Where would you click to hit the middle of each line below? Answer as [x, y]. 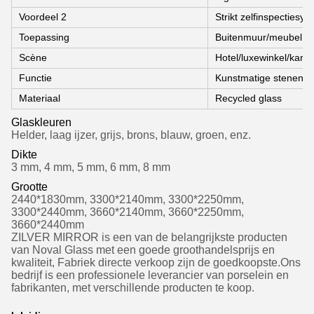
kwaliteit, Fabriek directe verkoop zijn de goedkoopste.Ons [156, 262]
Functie [35, 78]
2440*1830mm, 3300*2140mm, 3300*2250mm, [128, 199]
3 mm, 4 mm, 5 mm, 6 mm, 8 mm [91, 167]
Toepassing [44, 37]
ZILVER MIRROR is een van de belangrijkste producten [149, 237]
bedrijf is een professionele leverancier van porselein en [150, 275]
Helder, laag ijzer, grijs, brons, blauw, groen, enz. [131, 135]
